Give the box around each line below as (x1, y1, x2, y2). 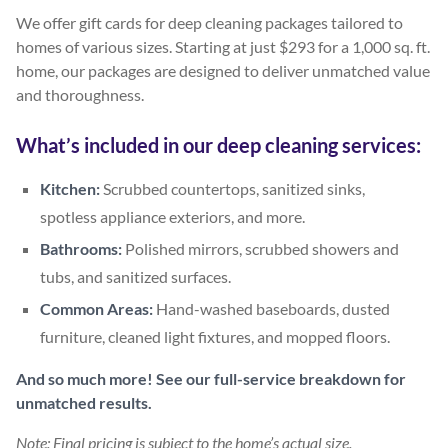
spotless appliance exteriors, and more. (40, 206, 305, 226)
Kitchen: (40, 178, 100, 198)
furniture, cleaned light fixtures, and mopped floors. (40, 326, 390, 346)
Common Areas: (40, 298, 153, 318)
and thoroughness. (16, 84, 144, 104)
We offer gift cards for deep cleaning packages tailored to (16, 12, 403, 32)
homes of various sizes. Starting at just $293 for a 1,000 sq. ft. (16, 36, 430, 56)
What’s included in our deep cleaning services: (16, 132, 421, 157)
